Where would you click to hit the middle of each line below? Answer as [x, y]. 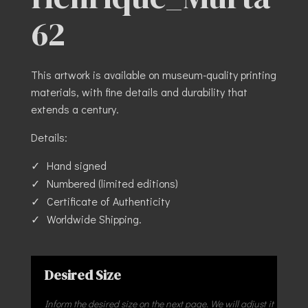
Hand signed [76, 165]
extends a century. [75, 109]
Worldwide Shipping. [94, 219]
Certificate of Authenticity [108, 201]
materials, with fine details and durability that [139, 91]
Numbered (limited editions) [112, 183]
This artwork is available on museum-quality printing [153, 74]
